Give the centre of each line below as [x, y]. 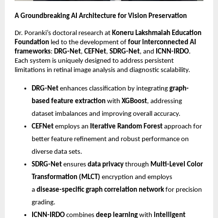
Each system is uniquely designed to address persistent [94, 61]
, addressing [164, 102]
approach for [182, 127]
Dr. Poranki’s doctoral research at [63, 34]
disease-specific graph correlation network [100, 190]
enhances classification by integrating [114, 89]
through [137, 165]
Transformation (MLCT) [66, 178]
